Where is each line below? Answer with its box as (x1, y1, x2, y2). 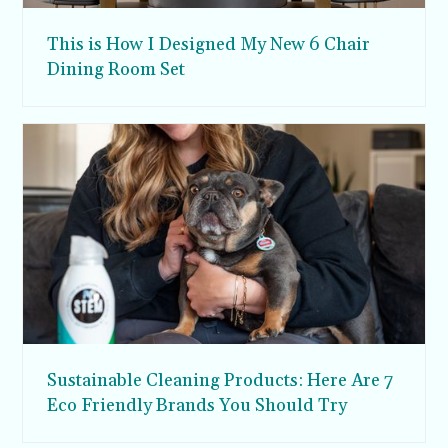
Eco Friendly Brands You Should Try (47, 394, 348, 418)
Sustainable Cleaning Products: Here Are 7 (47, 369, 394, 393)
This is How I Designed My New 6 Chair (47, 33, 371, 57)
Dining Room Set (47, 58, 186, 82)
